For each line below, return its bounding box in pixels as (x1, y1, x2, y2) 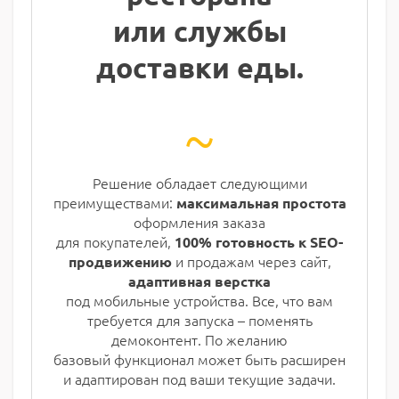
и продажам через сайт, (171, 250, 331, 271)
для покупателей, (56, 231, 175, 251)
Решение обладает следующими (92, 172, 307, 192)
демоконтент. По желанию (111, 329, 288, 349)
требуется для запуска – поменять (86, 309, 313, 330)
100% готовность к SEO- (175, 232, 343, 251)
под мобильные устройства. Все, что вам (66, 289, 333, 310)
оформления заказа (134, 211, 265, 232)
